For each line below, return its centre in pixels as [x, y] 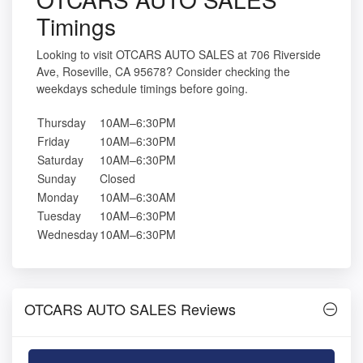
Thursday [62, 123]
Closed [117, 179]
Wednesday [68, 235]
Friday [53, 141]
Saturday [60, 160]
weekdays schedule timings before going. [142, 89]
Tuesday [59, 216]
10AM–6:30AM [138, 197]
